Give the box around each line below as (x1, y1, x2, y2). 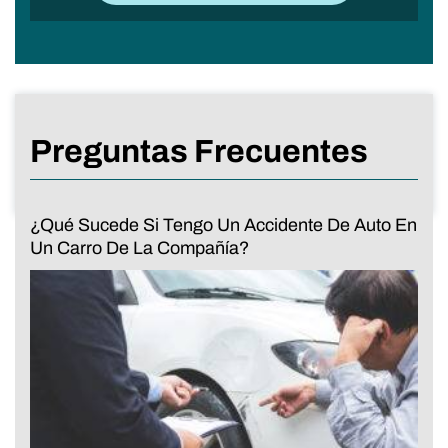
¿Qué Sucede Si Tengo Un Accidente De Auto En (30, 214, 417, 235)
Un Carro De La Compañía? (30, 237, 249, 258)
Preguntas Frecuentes (30, 133, 368, 169)
